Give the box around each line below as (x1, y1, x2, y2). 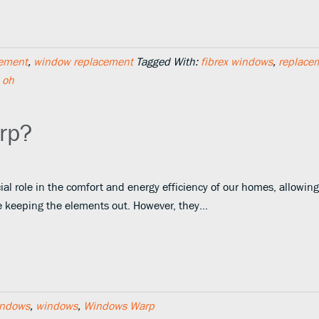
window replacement (33, 55, 133, 68)
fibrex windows (201, 55, 273, 68)
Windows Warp (83, 299, 155, 312)
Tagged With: (136, 55, 201, 68)
